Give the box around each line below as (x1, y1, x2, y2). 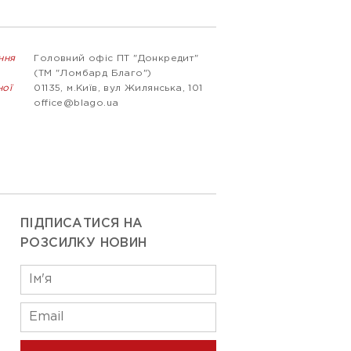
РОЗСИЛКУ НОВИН (20, 237, 147, 249)
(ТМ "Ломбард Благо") (34, 69, 152, 78)
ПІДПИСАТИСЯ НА (20, 218, 143, 230)
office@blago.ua (34, 99, 119, 107)
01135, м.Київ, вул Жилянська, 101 (34, 84, 203, 92)
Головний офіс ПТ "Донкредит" (34, 54, 199, 63)
